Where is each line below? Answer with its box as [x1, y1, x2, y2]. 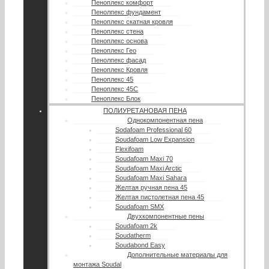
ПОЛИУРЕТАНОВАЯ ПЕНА [103, 107, 187, 115]
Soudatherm [115, 232, 151, 240]
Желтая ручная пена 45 [115, 184, 187, 192]
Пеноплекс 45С [91, 85, 138, 93]
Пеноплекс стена [91, 28, 144, 35]
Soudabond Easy [115, 241, 165, 249]
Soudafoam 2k [115, 222, 157, 230]
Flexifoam [115, 145, 144, 153]
